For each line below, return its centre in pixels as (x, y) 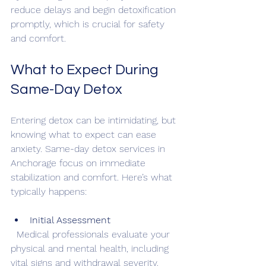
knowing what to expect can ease (85, 134)
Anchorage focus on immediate (80, 163)
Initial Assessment (70, 220)
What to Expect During (86, 69)
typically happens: (49, 191)
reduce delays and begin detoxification (95, 9)
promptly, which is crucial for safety (89, 24)
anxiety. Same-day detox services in (89, 148)
